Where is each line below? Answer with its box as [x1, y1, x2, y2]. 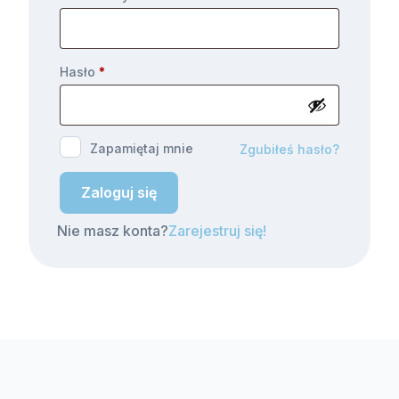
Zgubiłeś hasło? [240, 141, 339, 157]
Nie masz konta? [57, 222, 168, 240]
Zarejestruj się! [168, 222, 266, 240]
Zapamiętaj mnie [90, 141, 193, 156]
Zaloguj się [81, 183, 157, 201]
